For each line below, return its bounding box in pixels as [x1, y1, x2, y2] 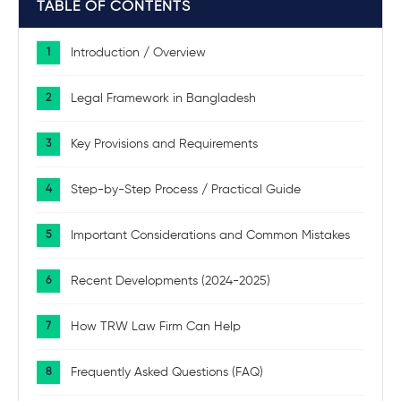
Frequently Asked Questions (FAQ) [71, 365, 263, 379]
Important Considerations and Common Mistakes [71, 228, 350, 242]
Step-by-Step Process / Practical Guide [71, 183, 301, 196]
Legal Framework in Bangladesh [71, 91, 256, 105]
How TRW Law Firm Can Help [71, 320, 241, 333]
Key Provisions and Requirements [71, 137, 258, 150]
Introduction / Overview [71, 46, 206, 59]
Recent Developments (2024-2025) [71, 274, 270, 287]
